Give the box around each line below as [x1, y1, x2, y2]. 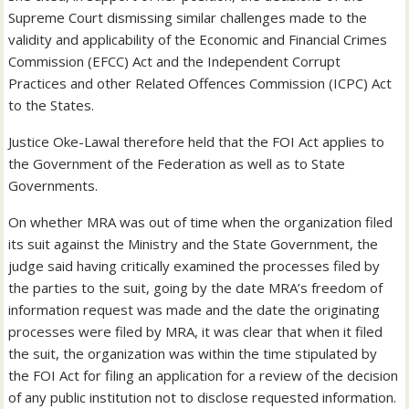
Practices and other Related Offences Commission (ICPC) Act [8, 74, 393, 93]
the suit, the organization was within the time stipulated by [8, 344, 378, 363]
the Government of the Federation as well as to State [8, 154, 346, 173]
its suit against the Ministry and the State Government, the [8, 235, 379, 254]
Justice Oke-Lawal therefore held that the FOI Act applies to [8, 132, 385, 152]
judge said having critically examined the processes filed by [8, 257, 381, 276]
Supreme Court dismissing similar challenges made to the [8, 8, 368, 27]
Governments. [8, 176, 99, 195]
